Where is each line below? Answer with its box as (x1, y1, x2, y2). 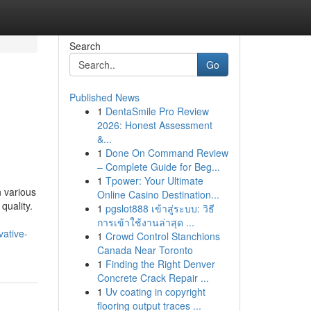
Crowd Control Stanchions (105, 229, 220, 243)
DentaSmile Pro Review (105, 104, 209, 118)
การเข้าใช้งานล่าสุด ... (96, 215, 194, 229)
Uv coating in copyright (105, 285, 205, 299)
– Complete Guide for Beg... (96, 160, 220, 174)
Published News (69, 90, 140, 104)
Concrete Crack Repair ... (96, 271, 209, 285)
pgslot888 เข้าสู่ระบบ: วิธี (105, 201, 215, 215)
